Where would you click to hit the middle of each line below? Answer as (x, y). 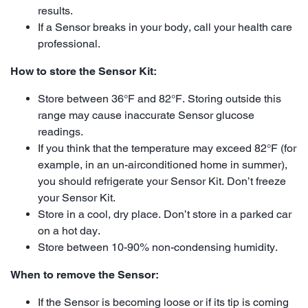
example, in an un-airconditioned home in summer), (163, 164)
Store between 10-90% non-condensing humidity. (158, 247)
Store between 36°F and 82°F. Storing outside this (159, 98)
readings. (60, 131)
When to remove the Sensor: (85, 274)
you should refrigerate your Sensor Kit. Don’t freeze (162, 181)
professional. (69, 43)
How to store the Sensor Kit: (84, 71)
